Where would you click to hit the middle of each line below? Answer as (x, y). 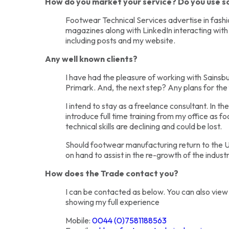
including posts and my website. (121, 40)
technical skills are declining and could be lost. (144, 126)
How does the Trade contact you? (112, 173)
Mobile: (79, 220)
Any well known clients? (91, 59)
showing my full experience (113, 202)
